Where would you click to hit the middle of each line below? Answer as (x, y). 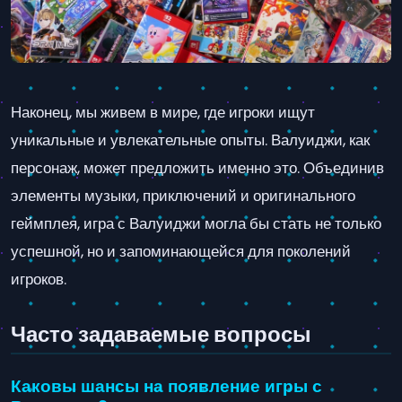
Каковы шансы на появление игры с (166, 387)
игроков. (39, 279)
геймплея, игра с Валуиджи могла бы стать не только (196, 223)
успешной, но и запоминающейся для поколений (181, 251)
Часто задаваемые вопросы (161, 334)
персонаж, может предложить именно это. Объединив (197, 167)
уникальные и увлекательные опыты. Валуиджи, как (190, 140)
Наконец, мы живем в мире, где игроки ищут (163, 112)
